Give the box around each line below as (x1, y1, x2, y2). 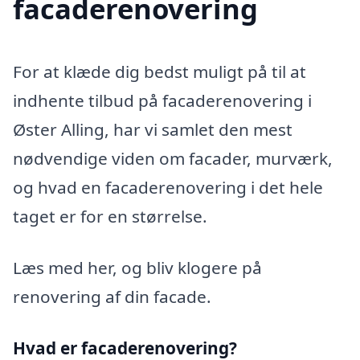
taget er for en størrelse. (13, 205, 207, 228)
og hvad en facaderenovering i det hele (13, 176, 323, 199)
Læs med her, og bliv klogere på (13, 256, 262, 279)
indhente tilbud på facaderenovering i (13, 89, 312, 112)
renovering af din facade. (13, 284, 211, 308)
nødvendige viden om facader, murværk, (13, 147, 333, 170)
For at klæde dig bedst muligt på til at (13, 60, 306, 84)
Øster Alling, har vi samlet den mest (13, 118, 292, 141)
